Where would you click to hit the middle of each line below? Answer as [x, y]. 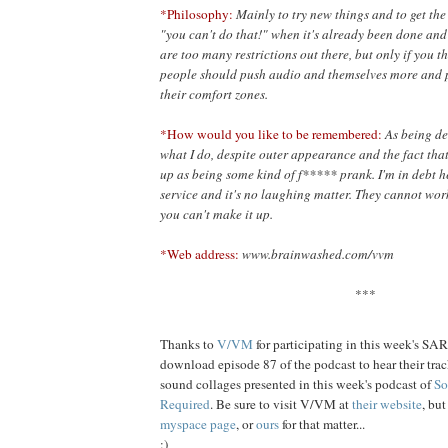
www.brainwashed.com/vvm [316, 254]
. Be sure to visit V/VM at [281, 403]
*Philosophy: [196, 14]
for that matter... [322, 423]
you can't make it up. [216, 214]
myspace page [198, 423]
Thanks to [188, 343]
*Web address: [199, 254]
